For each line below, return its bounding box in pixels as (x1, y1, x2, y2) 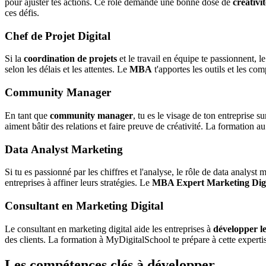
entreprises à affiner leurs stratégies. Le (5, 178, 152, 188)
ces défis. (5, 7, 39, 18)
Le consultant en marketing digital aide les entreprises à (5, 223, 213, 234)
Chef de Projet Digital (5, 29, 110, 42)
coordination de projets (24, 53, 117, 64)
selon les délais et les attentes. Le (5, 64, 129, 75)
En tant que (5, 110, 50, 121)
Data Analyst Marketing (5, 142, 123, 156)
